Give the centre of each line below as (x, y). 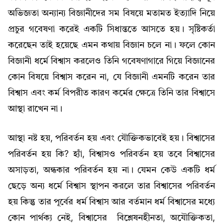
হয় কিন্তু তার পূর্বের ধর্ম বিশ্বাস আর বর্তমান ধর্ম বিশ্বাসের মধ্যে (111, 202)
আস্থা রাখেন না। (35, 109)
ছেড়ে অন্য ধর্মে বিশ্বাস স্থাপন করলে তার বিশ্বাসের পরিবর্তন (111, 186)
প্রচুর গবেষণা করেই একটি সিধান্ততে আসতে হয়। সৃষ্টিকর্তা (111, 30)
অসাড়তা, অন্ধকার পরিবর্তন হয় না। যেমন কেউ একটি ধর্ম (111, 170)
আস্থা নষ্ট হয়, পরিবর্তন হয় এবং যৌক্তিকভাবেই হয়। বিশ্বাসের (111, 139)
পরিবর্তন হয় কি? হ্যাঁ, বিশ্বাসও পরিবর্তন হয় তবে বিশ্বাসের (111, 155)
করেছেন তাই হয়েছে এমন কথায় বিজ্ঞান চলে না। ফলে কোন (111, 46)
